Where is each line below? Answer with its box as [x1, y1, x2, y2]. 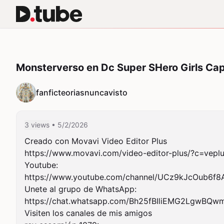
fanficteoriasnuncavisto [36, 87, 127, 97]
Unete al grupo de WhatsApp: [24, 184, 136, 194]
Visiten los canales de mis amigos [24, 208, 152, 218]
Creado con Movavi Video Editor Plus [24, 136, 167, 146]
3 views [24, 120, 49, 129]
